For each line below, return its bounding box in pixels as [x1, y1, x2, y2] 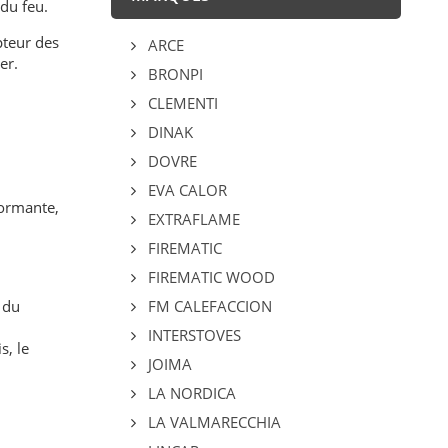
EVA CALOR [143, 180, 227, 201]
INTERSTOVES [143, 325, 241, 346]
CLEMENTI [143, 93, 218, 114]
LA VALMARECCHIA [143, 412, 281, 433]
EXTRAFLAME [143, 209, 240, 230]
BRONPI [143, 64, 203, 85]
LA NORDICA [143, 383, 236, 404]
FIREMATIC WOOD [143, 267, 275, 288]
